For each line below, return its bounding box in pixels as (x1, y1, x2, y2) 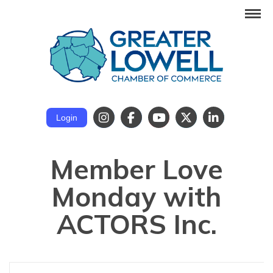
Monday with (52, 179, 221, 213)
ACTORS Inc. (56, 207, 217, 241)
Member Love (50, 152, 223, 186)
